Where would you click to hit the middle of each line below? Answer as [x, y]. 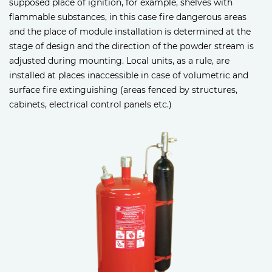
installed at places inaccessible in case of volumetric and [129, 76]
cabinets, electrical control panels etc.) [90, 105]
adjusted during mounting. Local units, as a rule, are [119, 61]
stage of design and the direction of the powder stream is [131, 46]
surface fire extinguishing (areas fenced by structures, [123, 90]
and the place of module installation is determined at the [130, 32]
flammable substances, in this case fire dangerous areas [128, 17]
